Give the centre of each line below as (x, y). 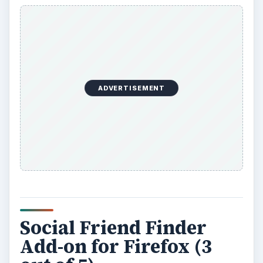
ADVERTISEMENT (131, 88)
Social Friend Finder (113, 227)
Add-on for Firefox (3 (116, 246)
